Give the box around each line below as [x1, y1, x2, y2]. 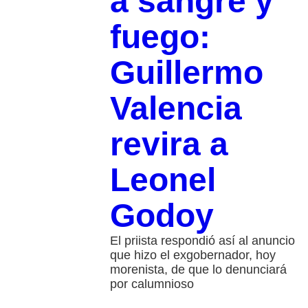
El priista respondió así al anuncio [109, 234, 295, 248]
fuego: [109, 19, 210, 56]
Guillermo [109, 54, 263, 91]
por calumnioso [109, 277, 194, 291]
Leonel [109, 162, 216, 199]
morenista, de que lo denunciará [109, 263, 287, 277]
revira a [109, 126, 228, 163]
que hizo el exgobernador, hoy [109, 248, 276, 263]
